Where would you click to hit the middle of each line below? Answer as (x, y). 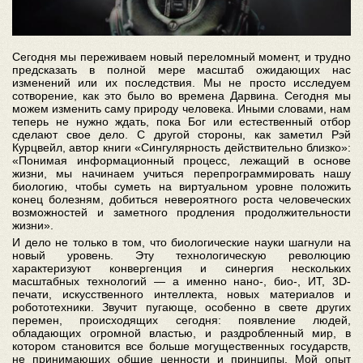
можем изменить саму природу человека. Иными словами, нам (181, 108)
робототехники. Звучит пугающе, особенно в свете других (181, 307)
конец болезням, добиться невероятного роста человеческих (181, 199)
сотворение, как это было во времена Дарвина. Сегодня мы (181, 95)
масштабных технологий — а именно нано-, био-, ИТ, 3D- (181, 281)
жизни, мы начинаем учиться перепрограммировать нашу (181, 173)
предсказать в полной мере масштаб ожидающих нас (181, 69)
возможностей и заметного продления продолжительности (181, 212)
